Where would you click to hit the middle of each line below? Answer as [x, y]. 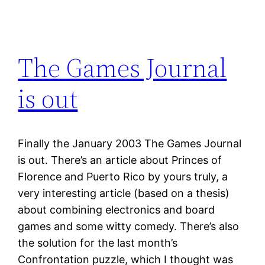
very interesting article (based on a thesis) [124, 193]
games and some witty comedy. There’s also [129, 227]
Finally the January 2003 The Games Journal [130, 144]
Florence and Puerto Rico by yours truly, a [123, 177]
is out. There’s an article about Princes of [120, 160]
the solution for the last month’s [98, 243]
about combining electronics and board [117, 210]
